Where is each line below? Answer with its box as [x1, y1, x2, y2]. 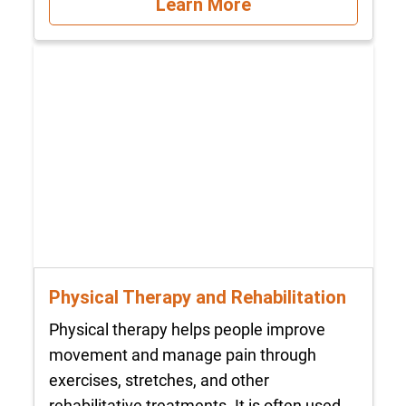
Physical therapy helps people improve [48, 320, 325, 340]
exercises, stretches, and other [48, 371, 269, 391]
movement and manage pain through [48, 345, 316, 365]
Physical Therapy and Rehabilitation [48, 285, 346, 308]
